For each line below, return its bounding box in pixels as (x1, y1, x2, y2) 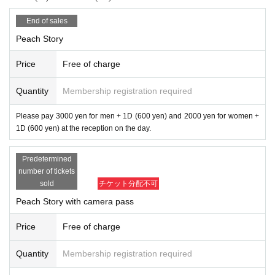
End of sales (26, 16, 68, 25)
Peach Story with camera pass (16, 196, 134, 206)
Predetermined (21, 154, 72, 163)
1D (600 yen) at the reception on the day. (16, 123, 151, 133)
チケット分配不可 (99, 179, 158, 188)
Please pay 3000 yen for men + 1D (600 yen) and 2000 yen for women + (16, 111, 259, 120)
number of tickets (18, 166, 75, 176)
